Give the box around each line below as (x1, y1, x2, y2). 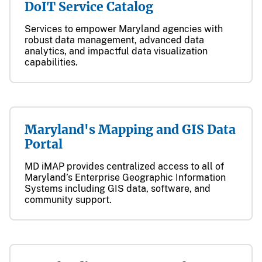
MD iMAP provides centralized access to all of (25, 161, 224, 172)
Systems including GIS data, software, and (25, 183, 211, 194)
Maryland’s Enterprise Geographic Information (25, 172, 226, 183)
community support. (25, 194, 112, 205)
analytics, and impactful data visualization (25, 46, 208, 57)
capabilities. (25, 57, 78, 68)
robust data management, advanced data (25, 35, 204, 46)
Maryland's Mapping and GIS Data (25, 122, 236, 137)
